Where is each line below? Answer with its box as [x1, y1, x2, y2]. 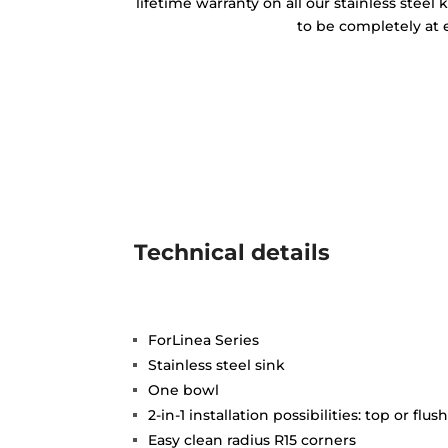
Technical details [134, 238, 331, 266]
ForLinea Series [148, 330, 260, 349]
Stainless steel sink [148, 355, 286, 374]
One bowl [148, 380, 220, 399]
